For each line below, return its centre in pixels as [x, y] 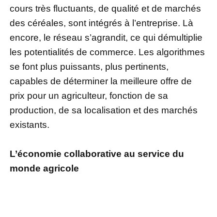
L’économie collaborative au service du [97, 154]
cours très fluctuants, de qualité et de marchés [105, 8]
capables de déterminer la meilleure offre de [101, 81]
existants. [30, 124]
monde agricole [44, 168]
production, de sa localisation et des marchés [104, 110]
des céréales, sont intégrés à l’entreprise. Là [101, 23]
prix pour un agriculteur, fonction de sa [89, 95]
